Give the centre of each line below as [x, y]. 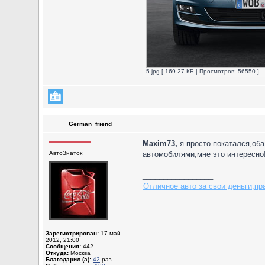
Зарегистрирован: [72, 233]
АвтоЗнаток [66, 153]
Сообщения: [63, 246]
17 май [110, 233]
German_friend [90, 124]
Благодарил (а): [68, 259]
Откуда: [57, 253]
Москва [80, 253]
